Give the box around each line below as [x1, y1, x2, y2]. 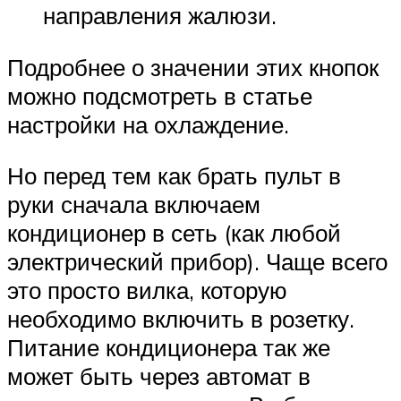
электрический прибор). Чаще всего [7, 247, 388, 277]
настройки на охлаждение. [7, 109, 289, 139]
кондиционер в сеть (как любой [7, 218, 341, 248]
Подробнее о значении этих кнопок [7, 52, 379, 81]
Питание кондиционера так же [7, 333, 330, 363]
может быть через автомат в [7, 362, 311, 391]
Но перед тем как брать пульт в [7, 161, 341, 191]
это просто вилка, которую [7, 276, 287, 305]
